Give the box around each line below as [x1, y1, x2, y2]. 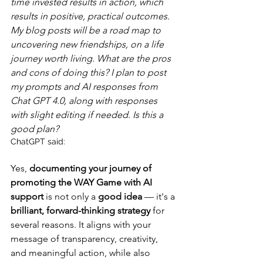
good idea [98, 190, 142, 202]
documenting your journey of [29, 162, 154, 174]
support [11, 190, 43, 202]
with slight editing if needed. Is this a [11, 109, 166, 120]
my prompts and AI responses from [11, 80, 160, 92]
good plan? [11, 123, 59, 134]
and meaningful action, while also [11, 247, 153, 258]
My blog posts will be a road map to [11, 24, 163, 36]
